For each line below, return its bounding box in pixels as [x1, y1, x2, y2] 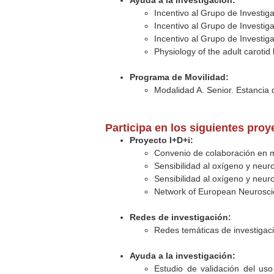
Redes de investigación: [130, 212, 232, 222]
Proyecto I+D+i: [130, 135, 194, 145]
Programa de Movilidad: [130, 72, 229, 82]
